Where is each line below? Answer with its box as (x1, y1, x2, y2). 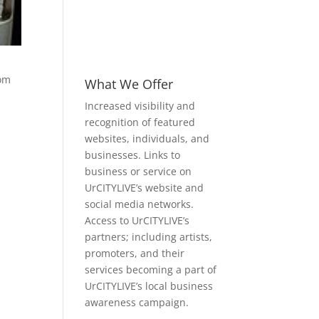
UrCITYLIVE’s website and (85, 181, 204, 194)
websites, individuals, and (85, 132, 210, 145)
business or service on (85, 164, 192, 178)
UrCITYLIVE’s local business (85, 279, 214, 293)
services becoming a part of (85, 263, 217, 276)
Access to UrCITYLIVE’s (85, 214, 190, 227)
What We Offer (85, 75, 174, 93)
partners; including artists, (85, 230, 213, 244)
